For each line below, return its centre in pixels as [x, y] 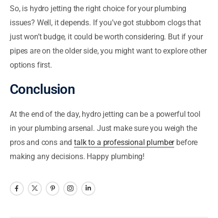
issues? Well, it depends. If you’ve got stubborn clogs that [105, 22]
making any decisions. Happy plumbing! [77, 156]
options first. [31, 65]
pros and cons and [42, 142]
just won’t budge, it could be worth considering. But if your [106, 36]
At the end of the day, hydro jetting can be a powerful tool [105, 114]
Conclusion [42, 89]
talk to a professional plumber [124, 142]
